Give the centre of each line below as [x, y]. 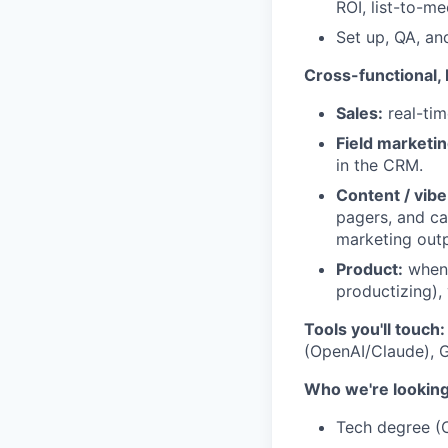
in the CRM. [379, 165]
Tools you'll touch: [374, 329]
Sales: [359, 113]
